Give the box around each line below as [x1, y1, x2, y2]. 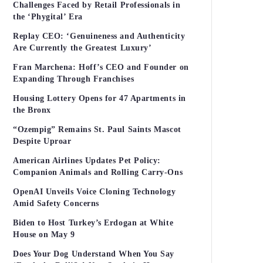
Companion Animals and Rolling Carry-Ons [13, 168, 183, 177]
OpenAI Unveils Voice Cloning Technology [13, 187, 176, 196]
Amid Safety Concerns [13, 199, 99, 208]
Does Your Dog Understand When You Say [13, 249, 174, 258]
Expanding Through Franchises [13, 75, 134, 83]
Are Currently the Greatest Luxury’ [13, 43, 152, 52]
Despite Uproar [13, 137, 72, 146]
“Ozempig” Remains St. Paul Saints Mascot [13, 125, 181, 134]
